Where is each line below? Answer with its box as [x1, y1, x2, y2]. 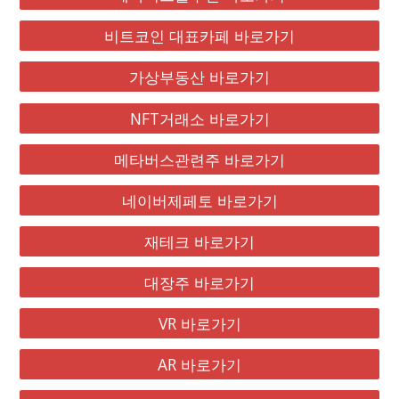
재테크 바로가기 [144, 230, 255, 252]
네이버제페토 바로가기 [121, 189, 278, 211]
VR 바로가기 [158, 313, 241, 335]
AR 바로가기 [158, 354, 241, 376]
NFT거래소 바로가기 [129, 107, 270, 129]
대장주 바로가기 [144, 272, 255, 293]
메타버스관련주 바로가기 [114, 148, 285, 170]
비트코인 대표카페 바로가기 [104, 25, 295, 47]
